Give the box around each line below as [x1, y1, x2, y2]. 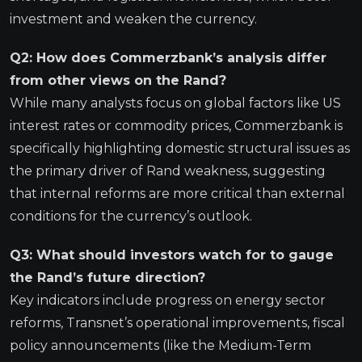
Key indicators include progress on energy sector [10, 292, 326, 308]
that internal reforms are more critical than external [10, 185, 345, 201]
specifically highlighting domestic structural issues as [10, 140, 350, 156]
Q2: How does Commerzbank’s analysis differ [10, 49, 326, 65]
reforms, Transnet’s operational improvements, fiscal [10, 314, 345, 330]
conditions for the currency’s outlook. [10, 208, 252, 224]
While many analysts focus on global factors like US [10, 95, 341, 111]
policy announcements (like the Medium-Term [10, 337, 311, 353]
